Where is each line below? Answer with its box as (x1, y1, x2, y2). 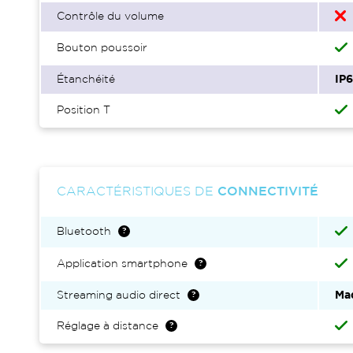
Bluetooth (57, 227, 111, 236)
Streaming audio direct (57, 291, 180, 300)
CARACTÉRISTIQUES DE (57, 186, 217, 198)
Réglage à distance (57, 321, 158, 331)
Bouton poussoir (57, 43, 147, 53)
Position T (57, 106, 110, 115)
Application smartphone (57, 259, 188, 269)
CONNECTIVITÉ (217, 186, 318, 198)
